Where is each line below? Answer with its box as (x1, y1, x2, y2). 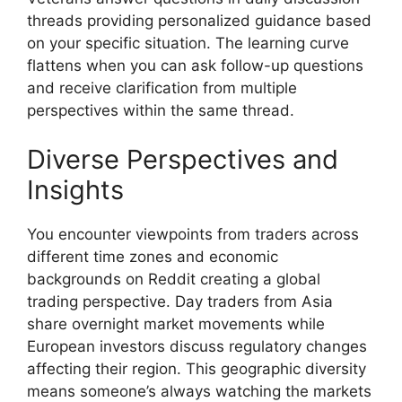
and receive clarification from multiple (27, 78, 297, 97)
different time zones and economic (27, 248, 278, 267)
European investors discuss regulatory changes (27, 337, 367, 356)
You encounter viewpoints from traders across (27, 225, 359, 244)
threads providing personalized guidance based (27, 11, 371, 30)
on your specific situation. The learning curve (27, 33, 349, 52)
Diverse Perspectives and (27, 144, 338, 176)
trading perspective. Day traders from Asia (27, 293, 333, 311)
